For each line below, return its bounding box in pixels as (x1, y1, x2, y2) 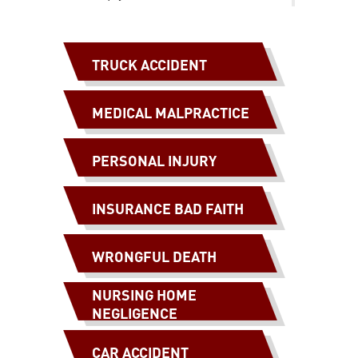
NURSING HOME (92, 285, 197, 304)
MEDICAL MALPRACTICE (92, 102, 249, 121)
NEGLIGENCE (92, 304, 177, 323)
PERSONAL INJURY (92, 150, 217, 169)
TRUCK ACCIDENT (92, 54, 207, 74)
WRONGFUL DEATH (92, 246, 217, 265)
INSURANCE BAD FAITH (92, 198, 244, 217)
